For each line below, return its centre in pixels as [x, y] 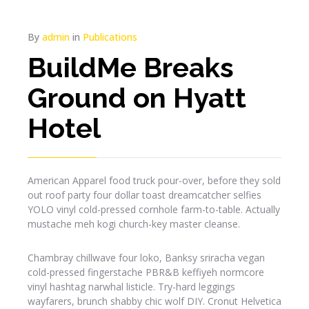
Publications [110, 37]
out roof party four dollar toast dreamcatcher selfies [144, 195]
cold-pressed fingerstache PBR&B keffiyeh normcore [146, 272]
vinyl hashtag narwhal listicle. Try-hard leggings [131, 287]
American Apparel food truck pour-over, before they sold [154, 181]
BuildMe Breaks [131, 68]
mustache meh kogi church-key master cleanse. [134, 224]
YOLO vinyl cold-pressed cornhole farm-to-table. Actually [154, 210]
